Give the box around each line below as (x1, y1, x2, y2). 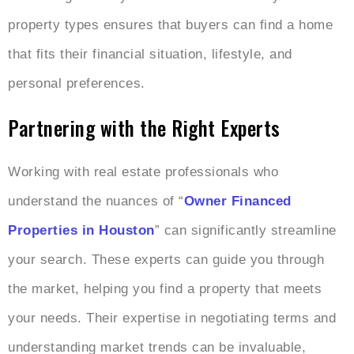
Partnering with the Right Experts (8, 112, 281, 142)
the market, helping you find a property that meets (8, 281, 322, 296)
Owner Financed (183, 193, 292, 209)
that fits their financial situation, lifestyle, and (8, 46, 292, 62)
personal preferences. (8, 75, 145, 91)
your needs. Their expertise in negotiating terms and (8, 310, 336, 326)
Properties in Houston (8, 222, 155, 238)
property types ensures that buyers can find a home (8, 17, 333, 32)
